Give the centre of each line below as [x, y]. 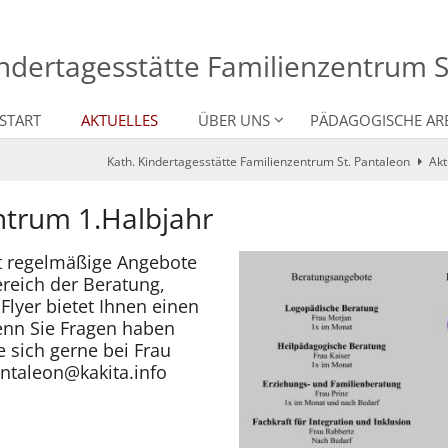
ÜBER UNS [234, 120]
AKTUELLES [119, 120]
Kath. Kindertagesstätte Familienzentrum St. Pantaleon [258, 162]
